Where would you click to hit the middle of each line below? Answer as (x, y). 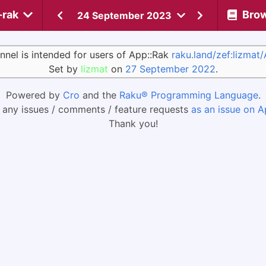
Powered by (34, 95)
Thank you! (133, 123)
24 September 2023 (124, 15)
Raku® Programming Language (189, 95)
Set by (64, 69)
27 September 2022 (170, 69)
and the (99, 95)
